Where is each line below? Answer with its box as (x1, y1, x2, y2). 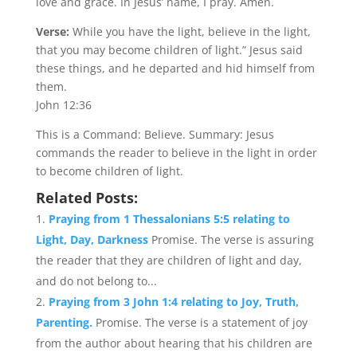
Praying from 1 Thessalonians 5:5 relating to (48, 211, 290, 226)
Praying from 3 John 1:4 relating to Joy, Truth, (48, 294, 299, 309)
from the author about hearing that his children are (35, 335, 312, 351)
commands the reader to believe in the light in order (35, 145, 317, 160)
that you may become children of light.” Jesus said (35, 42, 303, 57)
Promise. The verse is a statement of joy (95, 315, 308, 330)
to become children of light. (35, 163, 183, 178)
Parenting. (35, 315, 96, 330)
